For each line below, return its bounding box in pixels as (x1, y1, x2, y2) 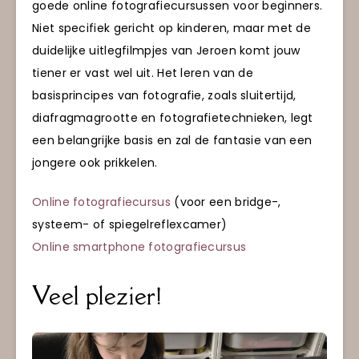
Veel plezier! (32, 280, 161, 313)
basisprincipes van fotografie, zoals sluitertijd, (32, 87, 296, 104)
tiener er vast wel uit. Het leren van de (32, 65, 254, 82)
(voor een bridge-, (170, 193, 281, 210)
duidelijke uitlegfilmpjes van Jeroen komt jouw (32, 42, 301, 59)
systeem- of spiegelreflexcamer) (32, 216, 228, 232)
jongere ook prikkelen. (32, 155, 158, 171)
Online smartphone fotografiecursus (32, 238, 247, 255)
